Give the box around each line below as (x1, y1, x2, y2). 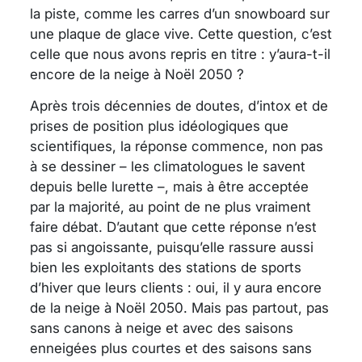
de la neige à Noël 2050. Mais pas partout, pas (30, 299, 329, 316)
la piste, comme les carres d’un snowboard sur (30, 5, 330, 22)
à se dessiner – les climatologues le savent (30, 158, 305, 175)
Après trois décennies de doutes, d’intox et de (30, 97, 328, 114)
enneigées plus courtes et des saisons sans (30, 339, 312, 356)
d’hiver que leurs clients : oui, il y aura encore (30, 279, 322, 296)
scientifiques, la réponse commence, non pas (30, 137, 323, 154)
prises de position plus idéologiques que (30, 117, 288, 134)
